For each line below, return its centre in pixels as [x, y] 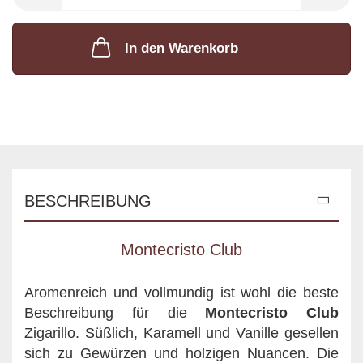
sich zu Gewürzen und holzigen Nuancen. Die [181, 353]
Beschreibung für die [115, 312]
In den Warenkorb [181, 48]
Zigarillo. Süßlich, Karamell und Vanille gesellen [181, 333]
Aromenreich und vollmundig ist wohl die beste [181, 292]
